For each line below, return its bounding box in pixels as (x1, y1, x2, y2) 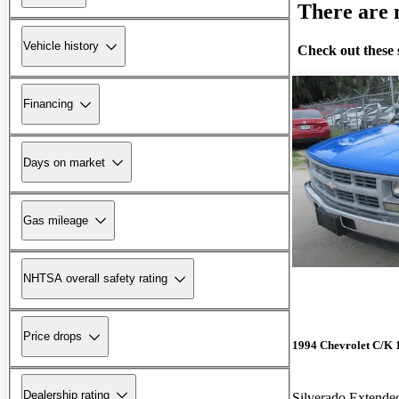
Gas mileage (23, 213, 88, 227)
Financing (23, 97, 73, 111)
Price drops (23, 330, 82, 344)
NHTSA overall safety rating (23, 272, 167, 286)
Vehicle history (23, 39, 99, 53)
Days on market (23, 155, 105, 169)
